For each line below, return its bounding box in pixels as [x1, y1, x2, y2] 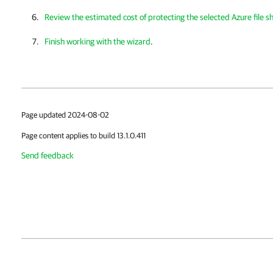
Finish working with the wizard [44, 37, 151, 46]
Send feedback [21, 151, 74, 160]
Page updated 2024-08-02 [21, 110, 109, 119]
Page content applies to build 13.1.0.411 [21, 131, 146, 140]
